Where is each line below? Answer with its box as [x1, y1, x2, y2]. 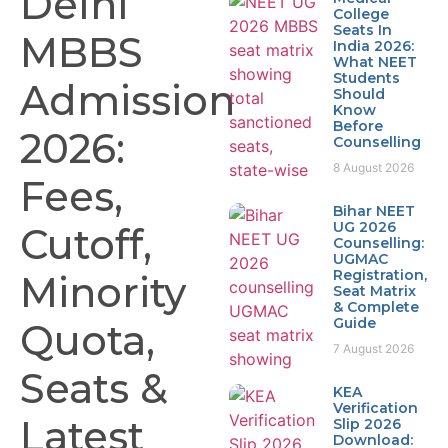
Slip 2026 [333, 414, 402, 433]
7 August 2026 [333, 340, 415, 356]
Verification [333, 398, 419, 417]
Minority [20, 267, 186, 317]
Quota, [20, 315, 155, 365]
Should [333, 84, 386, 103]
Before [333, 116, 384, 135]
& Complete [333, 297, 420, 316]
